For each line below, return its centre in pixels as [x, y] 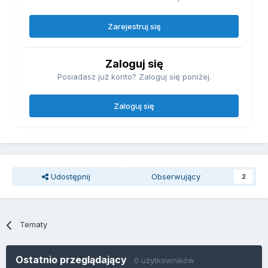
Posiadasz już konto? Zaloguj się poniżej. [134, 77]
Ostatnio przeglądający [75, 260]
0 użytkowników [164, 261]
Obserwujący [176, 177]
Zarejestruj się [134, 27]
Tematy [34, 225]
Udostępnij [69, 177]
